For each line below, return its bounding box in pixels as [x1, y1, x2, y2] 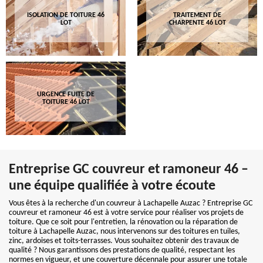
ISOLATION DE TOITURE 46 [27, 11, 104, 19]
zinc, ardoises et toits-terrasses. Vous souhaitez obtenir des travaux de [9, 237, 239, 245]
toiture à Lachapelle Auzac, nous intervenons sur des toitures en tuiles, [9, 227, 240, 236]
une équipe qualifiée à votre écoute [9, 179, 215, 193]
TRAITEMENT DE [173, 11, 221, 19]
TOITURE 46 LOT [42, 98, 90, 106]
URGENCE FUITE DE [37, 90, 95, 98]
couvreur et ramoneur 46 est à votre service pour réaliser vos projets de [9, 208, 244, 217]
